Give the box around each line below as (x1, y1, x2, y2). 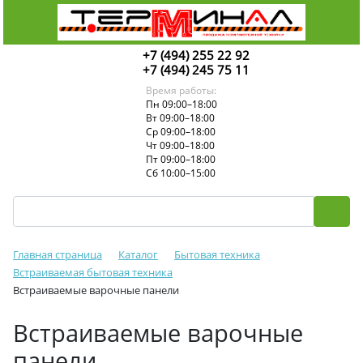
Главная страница (13, 247, 102, 262)
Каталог (118, 247, 158, 262)
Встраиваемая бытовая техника (13, 265, 173, 280)
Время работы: (146, 83, 216, 97)
